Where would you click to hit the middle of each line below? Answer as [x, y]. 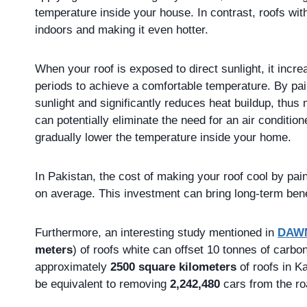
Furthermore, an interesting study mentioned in [156, 233]
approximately [73, 267]
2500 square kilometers [175, 267]
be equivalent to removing [102, 284]
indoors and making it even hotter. [122, 30]
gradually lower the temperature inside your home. [163, 138]
